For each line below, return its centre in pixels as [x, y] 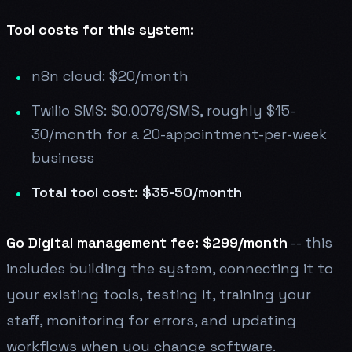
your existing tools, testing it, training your [159, 294]
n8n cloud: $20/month [110, 75]
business [63, 157]
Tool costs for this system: [100, 29]
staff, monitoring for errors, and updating [151, 320]
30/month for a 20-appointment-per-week [179, 134]
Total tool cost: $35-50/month [137, 192]
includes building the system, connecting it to [170, 268]
